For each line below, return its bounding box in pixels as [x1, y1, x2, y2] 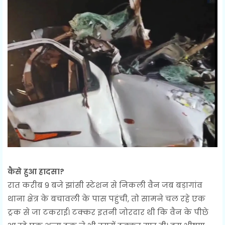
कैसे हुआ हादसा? [8, 166, 64, 177]
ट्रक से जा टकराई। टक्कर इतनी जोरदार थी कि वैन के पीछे [8, 207, 208, 218]
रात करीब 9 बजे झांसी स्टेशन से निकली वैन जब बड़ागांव [8, 180, 202, 191]
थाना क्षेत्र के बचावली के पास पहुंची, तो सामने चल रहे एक [8, 193, 205, 204]
